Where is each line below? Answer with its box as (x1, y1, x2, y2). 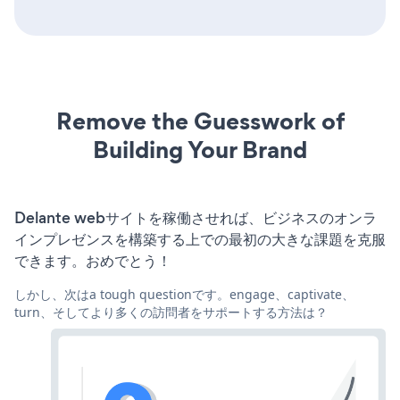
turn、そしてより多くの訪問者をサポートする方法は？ (14, 303, 328, 321)
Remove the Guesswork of (55, 104, 345, 137)
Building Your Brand (93, 132, 307, 166)
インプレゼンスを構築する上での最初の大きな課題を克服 (14, 228, 386, 250)
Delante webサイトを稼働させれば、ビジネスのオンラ (14, 206, 377, 229)
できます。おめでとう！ (14, 249, 171, 271)
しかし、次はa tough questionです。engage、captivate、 (14, 285, 354, 303)
